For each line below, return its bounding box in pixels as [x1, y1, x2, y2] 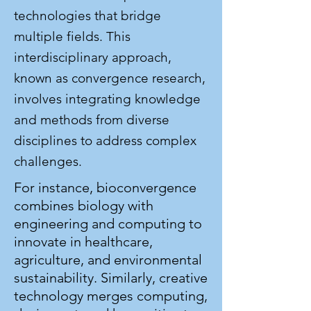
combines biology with [14, 197, 153, 214]
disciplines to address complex [14, 133, 196, 149]
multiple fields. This [14, 28, 131, 44]
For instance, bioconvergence [14, 179, 196, 196]
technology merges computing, [14, 287, 208, 304]
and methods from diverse [14, 112, 169, 128]
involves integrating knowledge [14, 91, 201, 107]
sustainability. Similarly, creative [14, 269, 208, 286]
